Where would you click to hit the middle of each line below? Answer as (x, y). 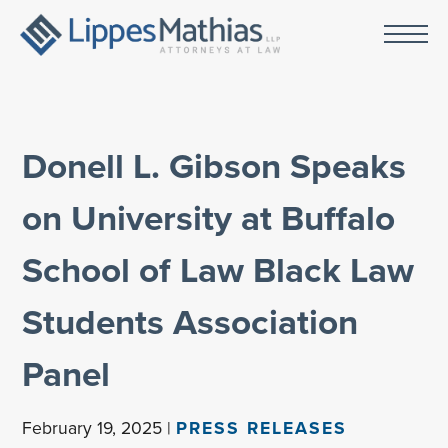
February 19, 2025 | (99, 428)
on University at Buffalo (209, 218)
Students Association (190, 322)
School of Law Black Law (218, 270)
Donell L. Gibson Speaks (214, 166)
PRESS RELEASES (262, 428)
